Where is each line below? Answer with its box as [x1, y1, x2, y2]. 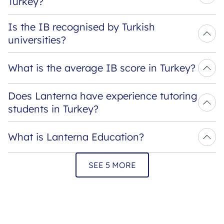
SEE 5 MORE [88, 159, 136, 170]
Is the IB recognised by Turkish [8, 20, 155, 33]
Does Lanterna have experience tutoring [8, 89, 197, 102]
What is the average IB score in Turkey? [8, 61, 195, 74]
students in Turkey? [8, 102, 98, 115]
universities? [8, 33, 66, 46]
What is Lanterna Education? [8, 130, 144, 143]
